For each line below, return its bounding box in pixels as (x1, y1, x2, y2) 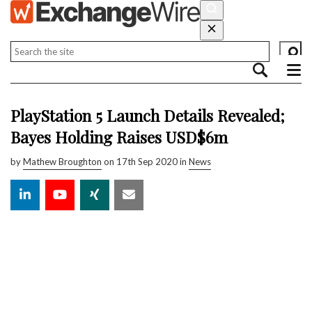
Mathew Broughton (23, 155, 102, 167)
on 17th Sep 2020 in (102, 155, 189, 167)
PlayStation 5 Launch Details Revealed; (10, 104, 285, 126)
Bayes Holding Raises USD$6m (10, 125, 228, 148)
